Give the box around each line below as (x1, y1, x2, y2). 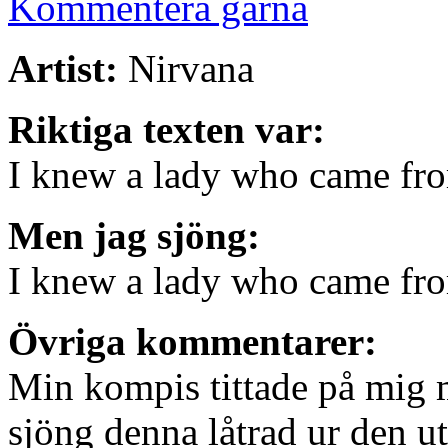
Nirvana (118, 47, 254, 91)
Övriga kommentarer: (8, 320, 377, 364)
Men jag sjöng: (8, 214, 260, 258)
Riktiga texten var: (8, 108, 325, 152)
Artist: (8, 47, 118, 91)
